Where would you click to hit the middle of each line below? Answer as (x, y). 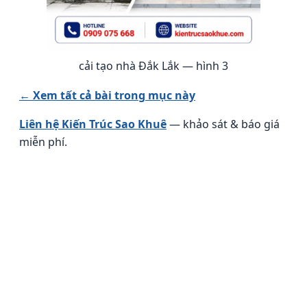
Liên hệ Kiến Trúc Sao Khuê (93, 124)
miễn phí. (43, 142)
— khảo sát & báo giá (223, 124)
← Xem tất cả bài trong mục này (107, 95)
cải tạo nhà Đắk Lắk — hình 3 (153, 65)
